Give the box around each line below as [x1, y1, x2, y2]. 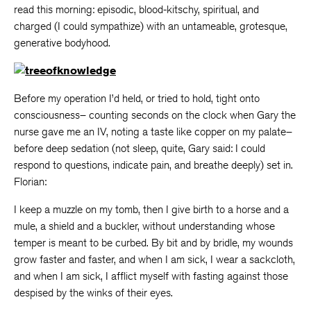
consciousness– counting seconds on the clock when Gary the [14, 108, 296, 121]
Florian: [14, 175, 47, 188]
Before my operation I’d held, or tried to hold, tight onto [14, 92, 260, 105]
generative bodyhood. [14, 36, 110, 49]
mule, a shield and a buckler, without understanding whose [14, 219, 275, 233]
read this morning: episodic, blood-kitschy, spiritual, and [14, 3, 259, 16]
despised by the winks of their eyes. [14, 286, 173, 299]
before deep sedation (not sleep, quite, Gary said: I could [14, 142, 265, 155]
